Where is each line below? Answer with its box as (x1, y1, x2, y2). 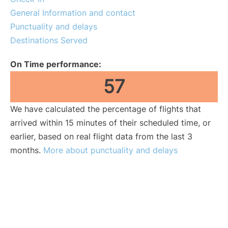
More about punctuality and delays (43, 145, 178, 155)
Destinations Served (10, 35, 88, 45)
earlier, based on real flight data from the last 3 (10, 131, 192, 141)
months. (10, 145, 43, 155)
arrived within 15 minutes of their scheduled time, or (10, 118, 211, 128)
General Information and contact (10, 8, 135, 18)
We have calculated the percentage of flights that (10, 104, 201, 114)
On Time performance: (10, 59, 101, 69)
